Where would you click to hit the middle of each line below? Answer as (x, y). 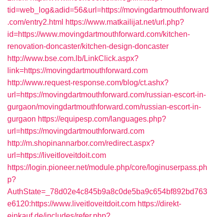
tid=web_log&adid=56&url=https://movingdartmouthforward (108, 10)
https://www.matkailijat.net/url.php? (125, 22)
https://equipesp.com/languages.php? (102, 119)
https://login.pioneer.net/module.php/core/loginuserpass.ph (107, 167)
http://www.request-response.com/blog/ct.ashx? (88, 83)
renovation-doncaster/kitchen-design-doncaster (88, 46)
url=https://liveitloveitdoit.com (57, 155)
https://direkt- (159, 204)
